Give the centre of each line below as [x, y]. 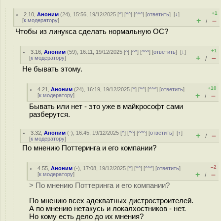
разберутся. [50, 114]
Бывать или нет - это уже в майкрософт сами [106, 107]
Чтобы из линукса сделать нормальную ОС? [92, 32]
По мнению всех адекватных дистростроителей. [111, 201]
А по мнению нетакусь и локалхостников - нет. [108, 208]
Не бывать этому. [52, 69]
